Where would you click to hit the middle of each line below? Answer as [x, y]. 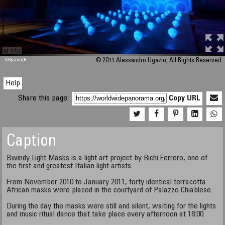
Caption [32, 142]
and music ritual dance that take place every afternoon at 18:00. [106, 214]
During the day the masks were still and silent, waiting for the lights [111, 206]
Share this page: [45, 98]
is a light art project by [107, 158]
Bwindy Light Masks [38, 158]
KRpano [14, 60]
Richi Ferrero [164, 158]
